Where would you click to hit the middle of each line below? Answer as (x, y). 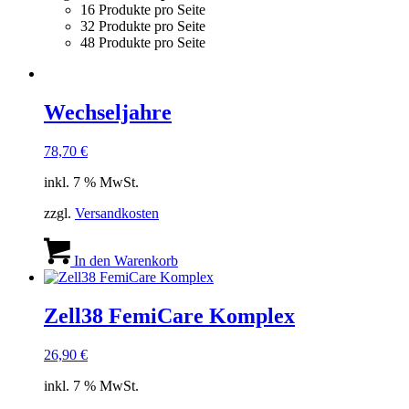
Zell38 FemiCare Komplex (169, 315)
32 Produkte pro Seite (143, 26)
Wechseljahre (108, 112)
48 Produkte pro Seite (143, 42)
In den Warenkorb (124, 260)
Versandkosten (117, 213)
